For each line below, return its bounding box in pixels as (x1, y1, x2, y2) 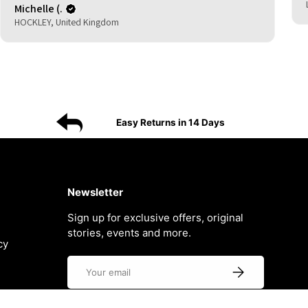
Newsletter (67, 185, 123, 199)
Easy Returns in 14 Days (116, 117, 225, 129)
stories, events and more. (67, 225, 191, 239)
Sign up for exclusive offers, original (67, 210, 243, 224)
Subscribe (228, 263, 274, 274)
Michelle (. (14, 1, 63, 16)
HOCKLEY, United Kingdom (14, 16, 119, 29)
